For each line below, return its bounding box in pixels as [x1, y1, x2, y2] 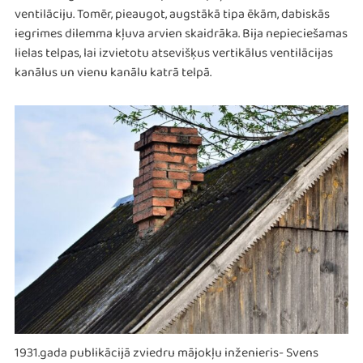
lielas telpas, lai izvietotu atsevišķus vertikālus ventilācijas [15, 41, 333, 72]
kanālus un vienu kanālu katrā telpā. [15, 61, 214, 92]
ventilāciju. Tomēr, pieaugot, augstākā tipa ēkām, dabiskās [15, 2, 330, 33]
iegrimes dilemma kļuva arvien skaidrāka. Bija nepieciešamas [15, 22, 348, 53]
